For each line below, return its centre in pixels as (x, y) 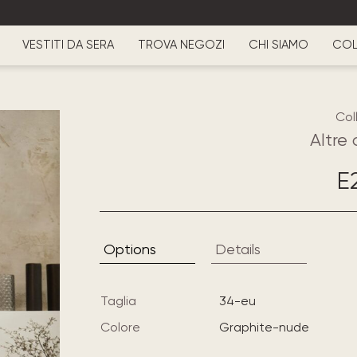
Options (129, 249)
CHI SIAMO (278, 45)
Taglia (118, 301)
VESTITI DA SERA (68, 45)
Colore (120, 327)
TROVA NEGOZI (181, 45)
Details (237, 249)
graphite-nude (269, 327)
